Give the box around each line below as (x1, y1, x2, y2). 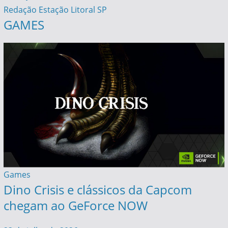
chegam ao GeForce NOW (3, 196, 148, 214)
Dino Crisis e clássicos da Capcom (3, 181, 192, 198)
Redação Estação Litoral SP (3, 4, 107, 16)
